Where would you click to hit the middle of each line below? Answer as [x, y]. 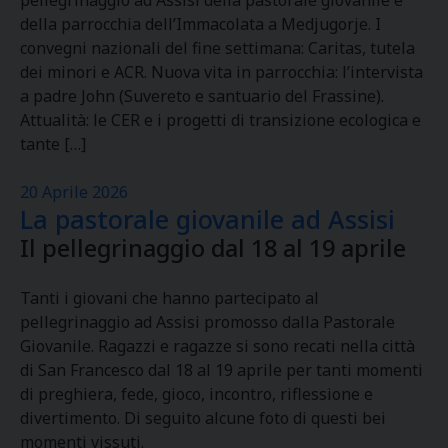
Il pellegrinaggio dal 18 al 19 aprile [213, 248]
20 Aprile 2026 [74, 192]
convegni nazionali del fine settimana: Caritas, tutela [217, 48]
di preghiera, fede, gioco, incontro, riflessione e [196, 394]
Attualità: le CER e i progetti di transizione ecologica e [220, 120]
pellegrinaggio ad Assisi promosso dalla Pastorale [207, 322]
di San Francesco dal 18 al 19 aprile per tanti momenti [221, 370]
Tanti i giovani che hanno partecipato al [169, 298]
